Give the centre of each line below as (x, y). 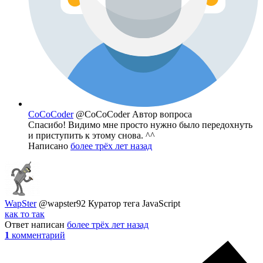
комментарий (38, 235)
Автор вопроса (162, 114)
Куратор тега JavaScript (134, 204)
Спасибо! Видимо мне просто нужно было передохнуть (140, 125)
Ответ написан (36, 225)
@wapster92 (63, 204)
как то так (25, 214)
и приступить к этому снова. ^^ (92, 136)
